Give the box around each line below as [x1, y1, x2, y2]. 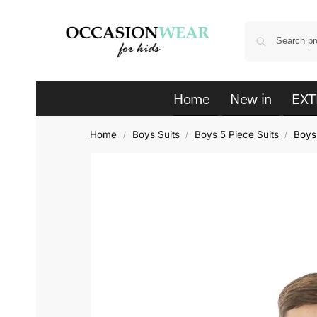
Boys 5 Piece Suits [194, 129, 279, 140]
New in [229, 89, 272, 108]
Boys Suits [132, 129, 180, 140]
